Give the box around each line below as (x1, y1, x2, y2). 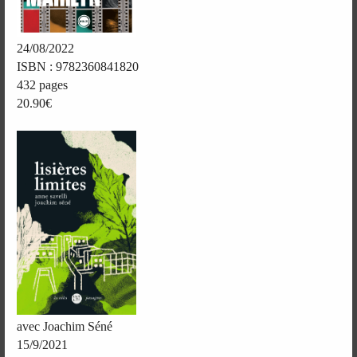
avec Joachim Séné (17, 319, 113, 333)
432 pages (17, 77, 69, 92)
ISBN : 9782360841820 (17, 59, 139, 73)
